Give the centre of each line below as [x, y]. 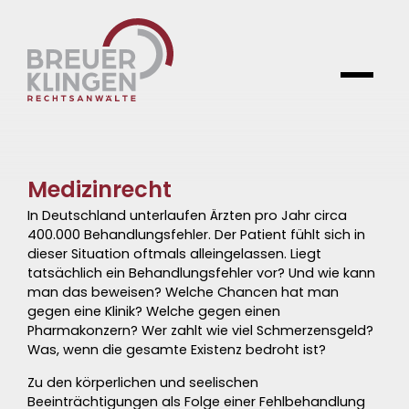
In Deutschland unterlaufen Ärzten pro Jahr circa [187, 215]
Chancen [247, 292]
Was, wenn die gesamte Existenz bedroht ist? [177, 350]
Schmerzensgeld [311, 330]
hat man [308, 292]
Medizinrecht [100, 189]
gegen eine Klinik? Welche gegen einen [154, 311]
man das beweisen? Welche [122, 292]
